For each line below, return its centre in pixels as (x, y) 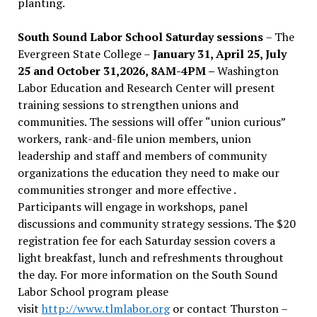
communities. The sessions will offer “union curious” (151, 121)
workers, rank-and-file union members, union (134, 138)
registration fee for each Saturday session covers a (146, 240)
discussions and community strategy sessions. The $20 (156, 223)
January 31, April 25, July (219, 53)
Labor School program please (93, 291)
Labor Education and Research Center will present (146, 87)
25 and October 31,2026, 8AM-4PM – (117, 70)
